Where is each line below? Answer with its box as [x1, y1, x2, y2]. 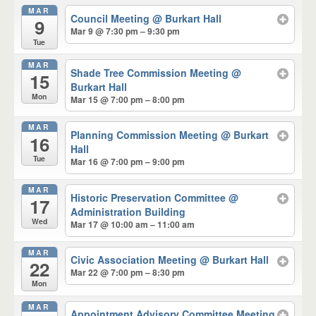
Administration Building [71, 204, 186, 219]
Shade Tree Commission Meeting [71, 65, 232, 80]
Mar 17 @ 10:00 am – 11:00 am [71, 217, 195, 231]
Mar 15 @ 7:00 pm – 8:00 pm [71, 92, 186, 106]
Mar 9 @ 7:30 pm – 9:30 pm [71, 24, 181, 37]
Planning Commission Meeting [71, 128, 221, 142]
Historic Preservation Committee [71, 190, 229, 205]
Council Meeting [71, 11, 153, 25]
